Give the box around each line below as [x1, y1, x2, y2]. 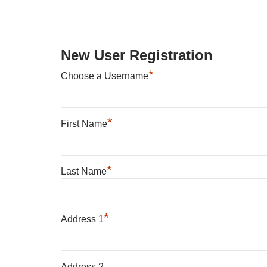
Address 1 [61, 213, 104, 224]
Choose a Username [61, 70, 148, 81]
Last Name [61, 166, 107, 176]
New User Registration [61, 47, 213, 63]
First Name [61, 118, 107, 129]
